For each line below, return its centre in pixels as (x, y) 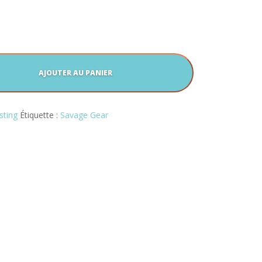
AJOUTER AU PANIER (75, 73)
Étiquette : (40, 115)
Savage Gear (85, 115)
